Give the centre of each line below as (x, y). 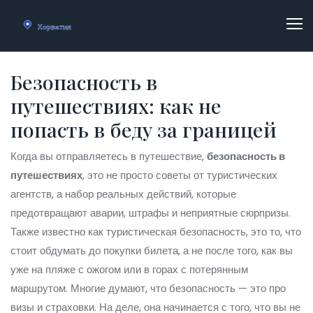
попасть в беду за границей (144, 129)
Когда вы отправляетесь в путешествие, (109, 156)
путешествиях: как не (116, 105)
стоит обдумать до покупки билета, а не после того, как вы (152, 250)
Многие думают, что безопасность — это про (177, 288)
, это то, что (274, 232)
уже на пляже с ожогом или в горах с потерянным (129, 269)
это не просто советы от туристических (182, 175)
